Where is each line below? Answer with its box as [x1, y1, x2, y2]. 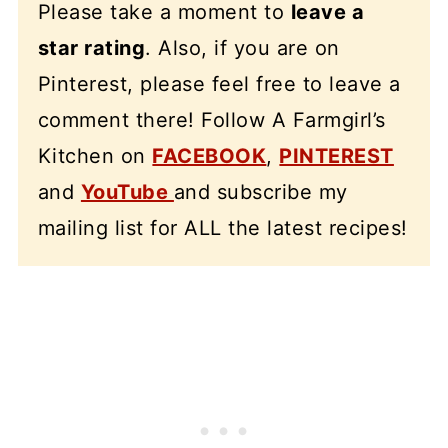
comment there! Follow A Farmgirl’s [37, 108, 386, 132]
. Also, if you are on [145, 36, 340, 60]
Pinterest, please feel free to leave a [37, 72, 401, 96]
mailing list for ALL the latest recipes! [37, 216, 408, 240]
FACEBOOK [152, 144, 267, 168]
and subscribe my [173, 180, 348, 204]
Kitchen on [37, 144, 153, 168]
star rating [37, 36, 146, 60]
